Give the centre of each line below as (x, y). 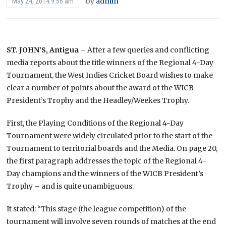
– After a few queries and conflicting (144, 50)
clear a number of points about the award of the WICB (100, 88)
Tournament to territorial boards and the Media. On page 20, (112, 148)
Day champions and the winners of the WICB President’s (105, 173)
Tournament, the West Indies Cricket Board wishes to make (110, 75)
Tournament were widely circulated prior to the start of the (110, 135)
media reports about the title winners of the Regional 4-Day (110, 62)
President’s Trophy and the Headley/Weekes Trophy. (98, 100)
